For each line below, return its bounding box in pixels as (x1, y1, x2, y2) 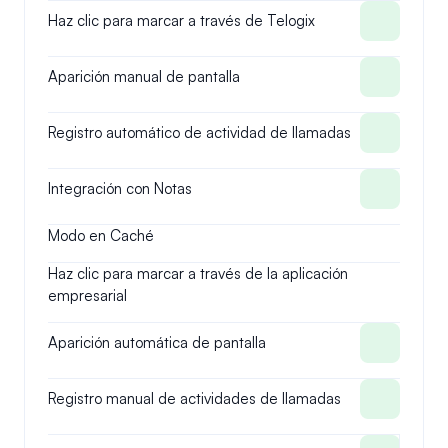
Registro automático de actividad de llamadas (48, 123, 351, 142)
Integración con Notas (48, 179, 192, 198)
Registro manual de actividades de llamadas (48, 389, 341, 408)
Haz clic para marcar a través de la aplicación (48, 264, 348, 283)
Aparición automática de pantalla (48, 333, 266, 352)
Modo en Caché (48, 226, 154, 245)
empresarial (48, 286, 127, 305)
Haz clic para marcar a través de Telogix (48, 11, 315, 30)
